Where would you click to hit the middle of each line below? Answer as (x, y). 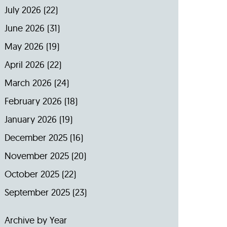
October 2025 (32, 174)
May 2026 (24, 46)
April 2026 (24, 65)
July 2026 (23, 10)
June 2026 (24, 28)
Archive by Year (35, 220)
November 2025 (36, 156)
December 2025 (36, 138)
